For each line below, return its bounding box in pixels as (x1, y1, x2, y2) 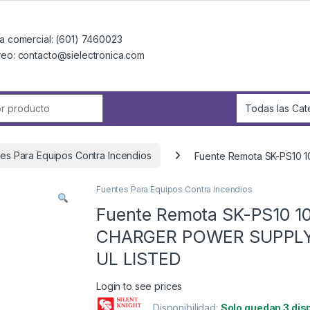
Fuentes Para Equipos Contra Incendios (96, 184, 253, 195)
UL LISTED (96, 248, 181, 270)
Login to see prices (96, 280, 183, 293)
